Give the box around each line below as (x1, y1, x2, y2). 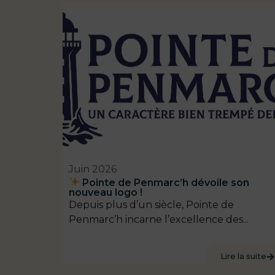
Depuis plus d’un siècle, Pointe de (69, 198, 234, 211)
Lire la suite (220, 252, 267, 261)
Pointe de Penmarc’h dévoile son (80, 176, 250, 188)
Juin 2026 (69, 163, 117, 176)
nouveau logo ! (69, 186, 142, 198)
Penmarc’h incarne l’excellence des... (69, 213, 249, 225)
